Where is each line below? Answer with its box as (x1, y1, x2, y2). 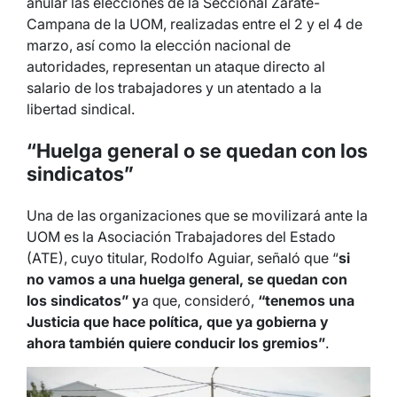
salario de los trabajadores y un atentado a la (27, 79, 322, 97)
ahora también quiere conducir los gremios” (27, 334, 325, 352)
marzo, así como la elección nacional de (27, 36, 291, 54)
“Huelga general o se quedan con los (27, 139, 368, 162)
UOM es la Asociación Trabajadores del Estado (27, 228, 336, 245)
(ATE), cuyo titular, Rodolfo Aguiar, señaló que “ (27, 249, 339, 267)
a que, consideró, (141, 292, 258, 309)
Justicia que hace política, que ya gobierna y (27, 313, 329, 331)
